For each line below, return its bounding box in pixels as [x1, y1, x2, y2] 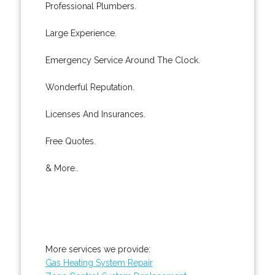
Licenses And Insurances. [45, 109, 145, 119]
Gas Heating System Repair [45, 257, 153, 268]
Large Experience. [45, 28, 117, 38]
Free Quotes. [45, 136, 96, 146]
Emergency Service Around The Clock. [45, 55, 200, 65]
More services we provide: [45, 244, 150, 254]
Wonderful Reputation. [45, 82, 134, 92]
